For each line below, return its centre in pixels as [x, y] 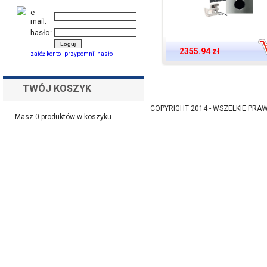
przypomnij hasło [89, 54]
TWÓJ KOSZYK [57, 89]
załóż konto [46, 54]
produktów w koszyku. [76, 117]
